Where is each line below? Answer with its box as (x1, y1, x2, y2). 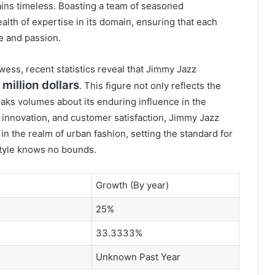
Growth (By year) (96, 179, 169, 192)
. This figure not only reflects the (79, 80, 221, 92)
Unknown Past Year (96, 251, 180, 263)
